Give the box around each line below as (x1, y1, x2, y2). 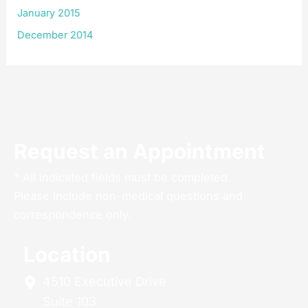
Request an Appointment (14, 138, 265, 164)
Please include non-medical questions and (14, 188, 243, 203)
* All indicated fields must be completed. (14, 170, 231, 184)
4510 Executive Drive (43, 274, 166, 289)
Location (23, 241, 111, 267)
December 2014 (17, 28, 93, 41)
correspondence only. (14, 207, 131, 221)
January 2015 (17, 6, 81, 19)
